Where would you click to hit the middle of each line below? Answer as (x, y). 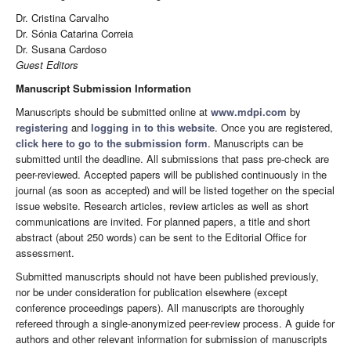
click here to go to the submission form (112, 143)
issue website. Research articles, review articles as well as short (162, 206)
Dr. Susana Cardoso (61, 49)
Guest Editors (47, 65)
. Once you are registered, (274, 128)
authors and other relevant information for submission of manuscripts (172, 339)
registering (42, 128)
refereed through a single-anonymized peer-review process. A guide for (175, 324)
